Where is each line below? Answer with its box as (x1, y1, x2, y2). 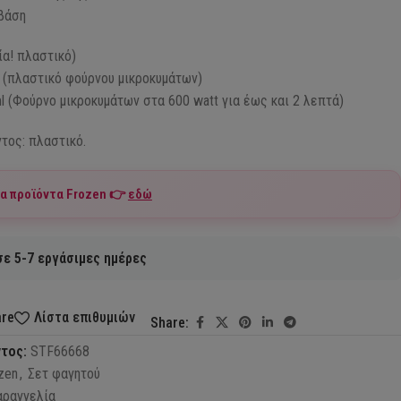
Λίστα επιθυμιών (34, 309, 136, 327)
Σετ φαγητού (27, 364, 100, 382)
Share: (150, 313, 190, 331)
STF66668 (30, 342, 90, 360)
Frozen (65, 185, 107, 202)
